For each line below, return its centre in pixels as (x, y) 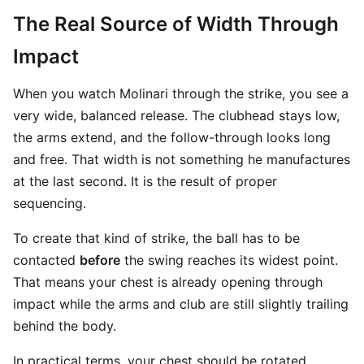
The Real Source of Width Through (176, 24)
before (100, 260)
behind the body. (65, 326)
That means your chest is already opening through (168, 282)
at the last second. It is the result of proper (145, 181)
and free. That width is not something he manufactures (182, 159)
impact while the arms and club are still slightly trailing (181, 304)
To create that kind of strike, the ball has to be (156, 238)
